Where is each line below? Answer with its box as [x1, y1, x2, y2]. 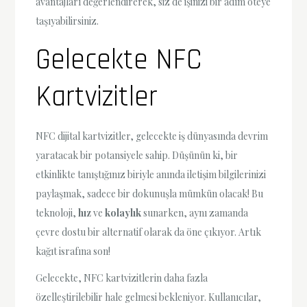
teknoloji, [36, 206, 79, 219]
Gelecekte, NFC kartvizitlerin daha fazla [36, 271, 208, 284]
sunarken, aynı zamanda [141, 206, 249, 219]
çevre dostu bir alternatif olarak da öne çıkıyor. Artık [36, 225, 262, 238]
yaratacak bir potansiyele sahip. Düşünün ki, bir [36, 148, 238, 162]
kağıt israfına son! [36, 244, 111, 258]
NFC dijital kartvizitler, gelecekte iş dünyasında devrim [36, 129, 269, 143]
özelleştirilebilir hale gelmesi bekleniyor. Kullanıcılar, [36, 290, 262, 304]
